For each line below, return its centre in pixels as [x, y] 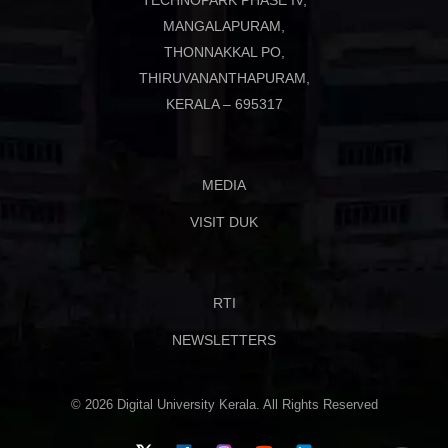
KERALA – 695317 [224, 104]
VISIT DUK [224, 222]
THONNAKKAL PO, [224, 52]
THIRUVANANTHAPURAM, [224, 78]
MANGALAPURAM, [224, 26]
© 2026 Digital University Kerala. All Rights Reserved [224, 405]
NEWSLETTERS [224, 340]
